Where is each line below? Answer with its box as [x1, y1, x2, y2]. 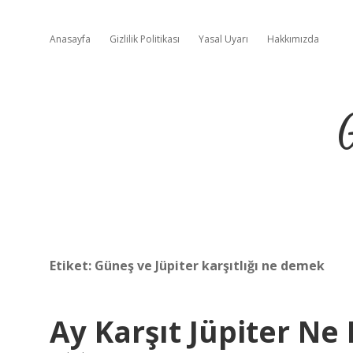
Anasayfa [50, 32, 91, 46]
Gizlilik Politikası [110, 32, 180, 46]
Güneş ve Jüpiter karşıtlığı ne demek [95, 257, 325, 274]
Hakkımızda [267, 32, 319, 46]
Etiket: [50, 257, 95, 274]
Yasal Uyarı [199, 32, 248, 46]
